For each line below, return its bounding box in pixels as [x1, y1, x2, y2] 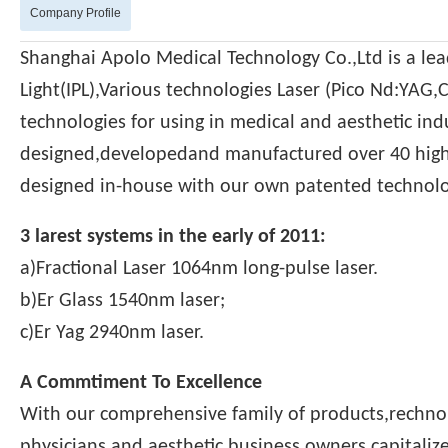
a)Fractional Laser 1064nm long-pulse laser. [20, 258, 378, 279]
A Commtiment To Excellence [20, 372, 262, 393]
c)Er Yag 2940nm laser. [20, 322, 204, 343]
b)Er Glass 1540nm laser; [20, 290, 225, 311]
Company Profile [30, 5, 121, 20]
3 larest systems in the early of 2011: [20, 226, 326, 247]
